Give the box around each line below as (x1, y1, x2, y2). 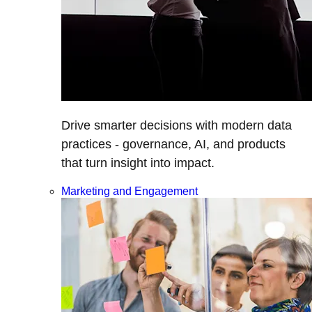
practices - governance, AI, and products (61, 137, 286, 152)
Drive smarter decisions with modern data (61, 118, 292, 133)
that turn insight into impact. (61, 156, 214, 171)
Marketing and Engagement (61, 185, 198, 198)
